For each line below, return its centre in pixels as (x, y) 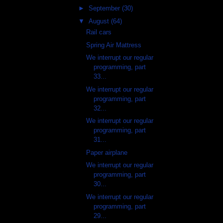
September (105, 8)
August (100, 21)
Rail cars (99, 32)
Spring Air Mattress (114, 45)
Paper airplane (107, 152)
